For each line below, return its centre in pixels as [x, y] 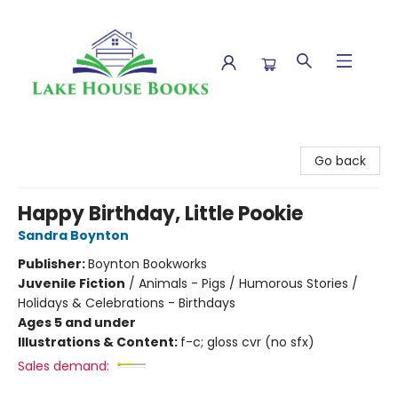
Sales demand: [64, 366]
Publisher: [53, 264]
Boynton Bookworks [147, 264]
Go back [340, 161]
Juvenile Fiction [72, 283]
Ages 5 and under [77, 322]
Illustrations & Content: [99, 342]
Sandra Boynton [73, 235]
